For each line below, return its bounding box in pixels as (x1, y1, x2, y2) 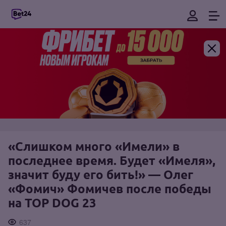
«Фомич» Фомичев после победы (8, 182, 211, 196)
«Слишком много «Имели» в (8, 139, 180, 153)
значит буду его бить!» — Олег (8, 167, 193, 182)
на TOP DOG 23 (8, 196, 96, 210)
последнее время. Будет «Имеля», (8, 153, 215, 167)
